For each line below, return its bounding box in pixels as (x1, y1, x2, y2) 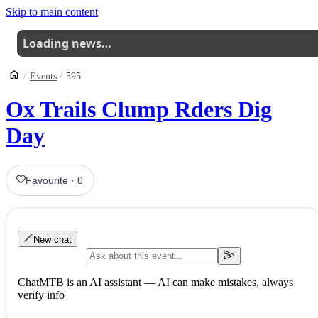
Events (29, 71, 57, 82)
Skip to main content (6, 6, 98, 18)
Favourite (26, 174, 69, 186)
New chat (33, 234, 72, 245)
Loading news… (23, 35, 111, 51)
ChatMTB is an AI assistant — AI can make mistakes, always (18, 275, 293, 288)
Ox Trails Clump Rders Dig (6, 97, 272, 123)
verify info (18, 288, 65, 301)
